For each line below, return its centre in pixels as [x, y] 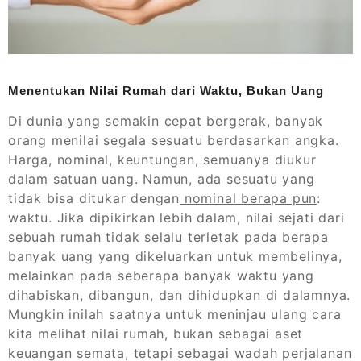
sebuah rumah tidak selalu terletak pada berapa [168, 237]
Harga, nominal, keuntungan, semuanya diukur [162, 160]
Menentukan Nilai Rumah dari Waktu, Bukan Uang [166, 91]
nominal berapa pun [249, 199]
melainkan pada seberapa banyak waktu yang [161, 276]
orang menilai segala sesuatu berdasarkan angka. [174, 141]
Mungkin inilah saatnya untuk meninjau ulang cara [175, 315]
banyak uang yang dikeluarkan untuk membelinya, [175, 257]
